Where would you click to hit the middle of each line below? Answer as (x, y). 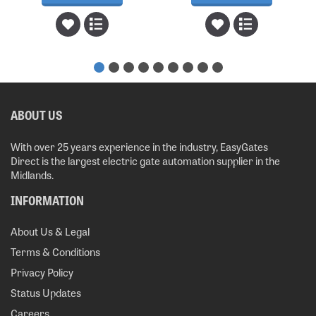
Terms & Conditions (55, 251)
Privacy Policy (42, 272)
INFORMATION (47, 199)
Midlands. (32, 174)
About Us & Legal (50, 231)
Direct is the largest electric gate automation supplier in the (145, 160)
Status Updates (46, 292)
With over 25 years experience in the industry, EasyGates (139, 146)
